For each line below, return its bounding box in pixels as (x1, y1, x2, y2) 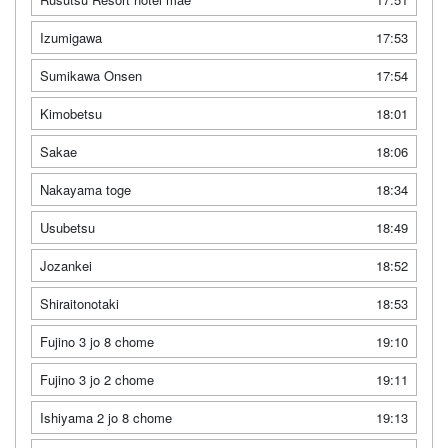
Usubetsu (40, 218, 95, 237)
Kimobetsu (40, 104, 102, 123)
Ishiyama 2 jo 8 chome (40, 408, 172, 427)
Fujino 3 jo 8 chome (40, 332, 154, 351)
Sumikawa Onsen (40, 66, 142, 85)
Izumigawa (40, 28, 102, 47)
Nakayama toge (40, 180, 131, 199)
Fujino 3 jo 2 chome (40, 370, 154, 389)
